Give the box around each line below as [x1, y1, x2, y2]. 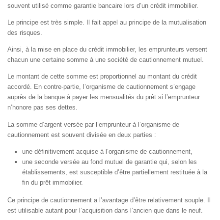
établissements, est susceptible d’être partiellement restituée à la [22, 168, 207, 176]
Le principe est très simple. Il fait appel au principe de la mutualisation [7, 19, 206, 26]
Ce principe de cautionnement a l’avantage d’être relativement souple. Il [7, 196, 211, 204]
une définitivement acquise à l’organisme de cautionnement [22, 147, 191, 155]
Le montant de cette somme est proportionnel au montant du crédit [7, 73, 197, 81]
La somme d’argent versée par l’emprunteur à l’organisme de [7, 120, 179, 128]
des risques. [7, 29, 42, 36]
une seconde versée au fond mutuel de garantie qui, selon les [22, 158, 197, 165]
